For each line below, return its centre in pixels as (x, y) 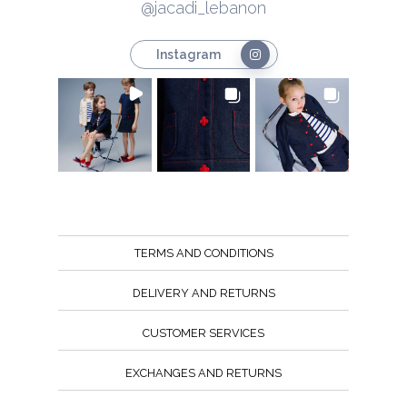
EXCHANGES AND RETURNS (203, 373)
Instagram (188, 55)
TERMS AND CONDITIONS (203, 253)
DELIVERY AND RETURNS (203, 293)
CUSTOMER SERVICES (203, 333)
